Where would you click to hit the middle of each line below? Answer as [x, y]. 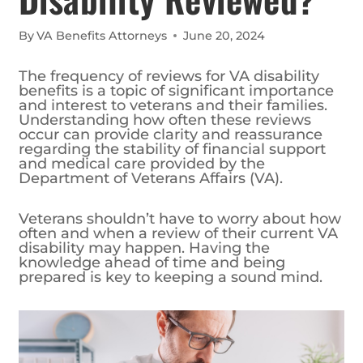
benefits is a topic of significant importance [176, 91]
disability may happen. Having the [144, 248]
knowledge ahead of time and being [152, 263]
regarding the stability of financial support [172, 149]
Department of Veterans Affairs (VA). [151, 179]
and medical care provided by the [142, 164]
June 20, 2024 [224, 36]
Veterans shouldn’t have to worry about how [180, 219]
